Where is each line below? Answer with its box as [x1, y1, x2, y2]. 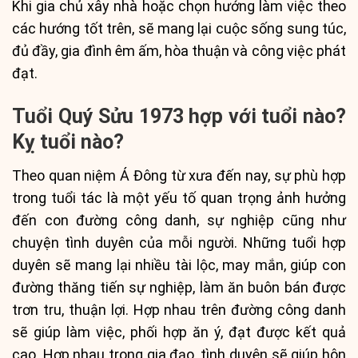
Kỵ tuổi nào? [12, 129, 124, 153]
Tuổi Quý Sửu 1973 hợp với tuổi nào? [12, 104, 346, 128]
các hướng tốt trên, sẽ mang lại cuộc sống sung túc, [12, 20, 346, 38]
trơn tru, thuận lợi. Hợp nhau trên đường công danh [12, 301, 346, 319]
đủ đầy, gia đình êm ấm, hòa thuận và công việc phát [12, 42, 346, 60]
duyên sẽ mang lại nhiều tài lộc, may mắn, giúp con [12, 257, 346, 274]
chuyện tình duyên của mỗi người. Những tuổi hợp [12, 234, 346, 252]
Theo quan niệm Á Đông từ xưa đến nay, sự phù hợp [12, 167, 346, 185]
